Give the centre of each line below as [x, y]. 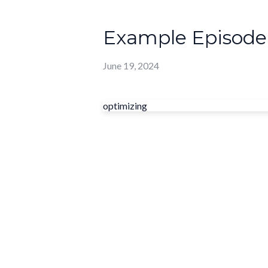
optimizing [125, 106]
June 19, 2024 [131, 66]
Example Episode [185, 37]
